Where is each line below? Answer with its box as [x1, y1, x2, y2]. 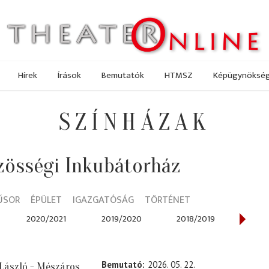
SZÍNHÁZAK [59, 108, 210, 137]
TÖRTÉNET [145, 192, 190, 209]
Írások [58, 67, 81, 83]
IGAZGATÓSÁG [73, 192, 134, 209]
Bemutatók [101, 67, 144, 83]
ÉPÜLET [31, 192, 62, 209]
